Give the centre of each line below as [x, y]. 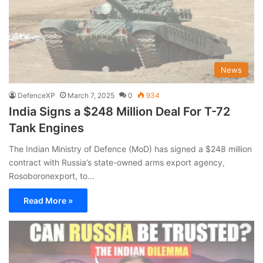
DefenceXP [36, 95]
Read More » [48, 200]
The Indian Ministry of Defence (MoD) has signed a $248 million [130, 149]
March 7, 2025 [91, 95]
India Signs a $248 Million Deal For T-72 [119, 111]
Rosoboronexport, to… [52, 176]
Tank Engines [46, 128]
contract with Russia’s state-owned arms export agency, [117, 162]
